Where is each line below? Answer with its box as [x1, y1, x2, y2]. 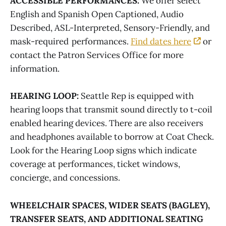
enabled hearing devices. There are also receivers [10, 118, 203, 129]
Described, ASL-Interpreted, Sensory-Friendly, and [10, 22, 210, 34]
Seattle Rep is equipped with [79, 90, 194, 102]
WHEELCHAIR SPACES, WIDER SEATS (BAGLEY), [10, 199, 210, 211]
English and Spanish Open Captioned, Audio [10, 9, 184, 20]
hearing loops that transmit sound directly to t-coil [10, 104, 212, 116]
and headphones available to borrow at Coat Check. [10, 131, 214, 143]
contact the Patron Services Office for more [10, 49, 184, 61]
